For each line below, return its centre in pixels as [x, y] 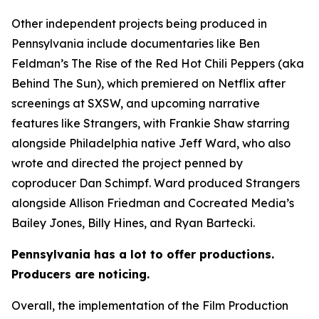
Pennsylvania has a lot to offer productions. [143, 254]
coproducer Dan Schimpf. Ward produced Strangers [156, 183]
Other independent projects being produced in [139, 23]
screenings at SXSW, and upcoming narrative [136, 103]
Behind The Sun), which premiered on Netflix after [148, 83]
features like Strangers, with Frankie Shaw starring [151, 123]
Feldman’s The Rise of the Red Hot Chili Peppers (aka [158, 63]
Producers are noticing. [80, 274]
